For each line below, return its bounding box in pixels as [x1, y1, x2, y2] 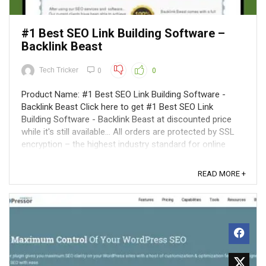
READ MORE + [198, 169, 246, 178]
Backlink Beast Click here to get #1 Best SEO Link [21, 102, 213, 112]
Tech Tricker [39, 66, 78, 74]
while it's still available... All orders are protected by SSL [21, 126, 235, 137]
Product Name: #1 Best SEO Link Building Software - [21, 89, 226, 100]
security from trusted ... [21, 151, 112, 162]
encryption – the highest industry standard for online [21, 139, 226, 150]
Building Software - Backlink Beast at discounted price [21, 114, 232, 125]
